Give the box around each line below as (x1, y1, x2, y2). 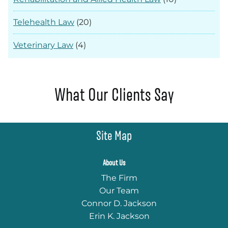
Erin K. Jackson (89, 211, 150, 221)
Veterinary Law (13, 40, 73, 50)
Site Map (96, 129, 132, 142)
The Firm (101, 173, 137, 183)
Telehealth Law (13, 17, 74, 27)
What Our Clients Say (54, 85, 174, 104)
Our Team (99, 186, 139, 195)
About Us (103, 159, 125, 167)
